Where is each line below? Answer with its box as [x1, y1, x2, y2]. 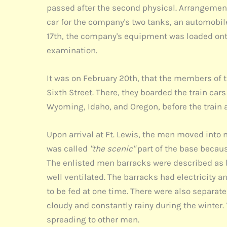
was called [47, 143, 90, 154]
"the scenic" [90, 143, 135, 154]
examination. [47, 45, 99, 56]
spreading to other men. [47, 214, 141, 225]
